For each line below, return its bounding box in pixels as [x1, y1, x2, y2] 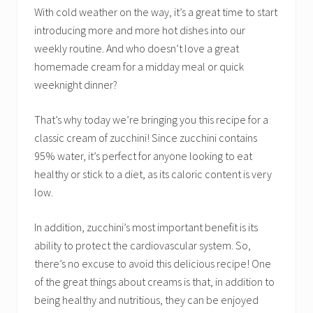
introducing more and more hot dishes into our [34, 23, 245, 37]
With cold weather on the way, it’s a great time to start [34, 5, 277, 19]
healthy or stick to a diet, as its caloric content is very [34, 167, 272, 181]
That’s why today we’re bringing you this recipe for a [34, 112, 268, 126]
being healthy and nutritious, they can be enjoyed [34, 293, 259, 307]
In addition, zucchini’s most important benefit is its [34, 220, 258, 234]
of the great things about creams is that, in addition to [34, 275, 275, 289]
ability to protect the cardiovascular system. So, [34, 238, 251, 252]
